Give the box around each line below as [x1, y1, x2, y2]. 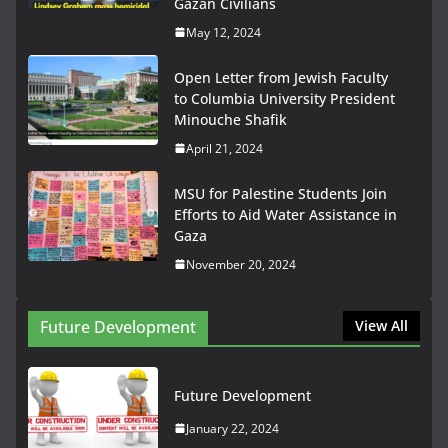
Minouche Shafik [174, 109, 287, 129]
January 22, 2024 [186, 419, 279, 437]
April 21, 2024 [186, 139, 263, 157]
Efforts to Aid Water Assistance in [174, 204, 397, 224]
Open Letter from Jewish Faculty [174, 67, 388, 87]
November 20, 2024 [186, 255, 296, 273]
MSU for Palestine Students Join [174, 183, 387, 203]
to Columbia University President [174, 88, 395, 108]
